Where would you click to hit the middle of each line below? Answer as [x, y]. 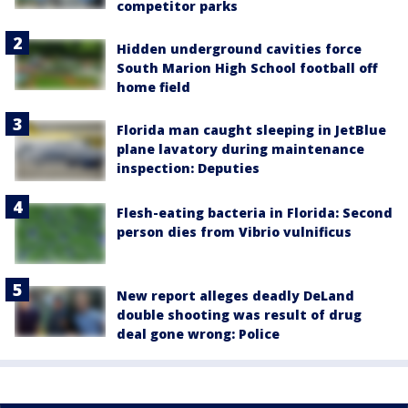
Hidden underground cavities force [239, 49]
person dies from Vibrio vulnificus [234, 231]
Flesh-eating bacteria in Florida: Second [255, 212]
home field [153, 87]
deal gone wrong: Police [198, 333]
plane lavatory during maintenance [240, 149]
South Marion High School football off [247, 68]
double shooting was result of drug [239, 314]
